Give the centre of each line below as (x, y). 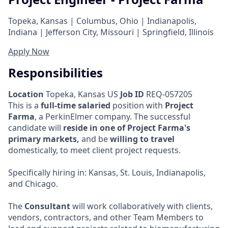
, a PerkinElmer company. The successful (112, 116)
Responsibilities (55, 72)
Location (26, 94)
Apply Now (29, 51)
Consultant (47, 206)
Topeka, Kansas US (81, 94)
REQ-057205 (168, 94)
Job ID (132, 94)
